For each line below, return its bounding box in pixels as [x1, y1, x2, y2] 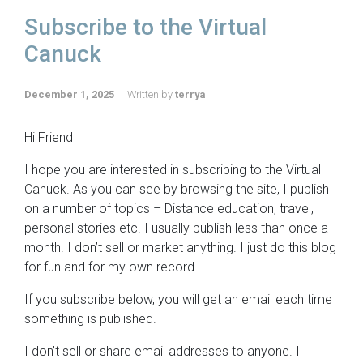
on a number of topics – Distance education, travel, [24, 200, 314, 216]
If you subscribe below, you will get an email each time [24, 291, 332, 307]
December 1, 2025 [24, 88, 114, 100]
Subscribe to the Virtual [24, 13, 267, 41]
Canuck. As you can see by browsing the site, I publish [24, 181, 329, 197]
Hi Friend [24, 129, 73, 145]
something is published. [24, 310, 156, 327]
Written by [127, 88, 175, 100]
